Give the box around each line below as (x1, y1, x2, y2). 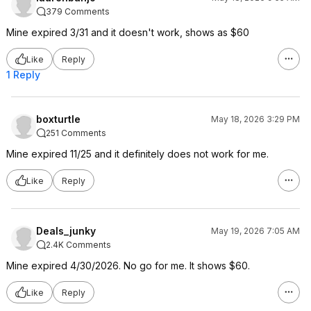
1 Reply (6, 69, 40, 81)
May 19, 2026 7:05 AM (211, 226, 300, 236)
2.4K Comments (46, 239, 111, 250)
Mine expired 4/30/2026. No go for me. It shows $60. (6, 260, 250, 271)
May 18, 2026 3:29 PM (211, 114, 300, 124)
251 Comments (46, 128, 106, 138)
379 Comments (46, 6, 110, 17)
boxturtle (36, 113, 81, 125)
